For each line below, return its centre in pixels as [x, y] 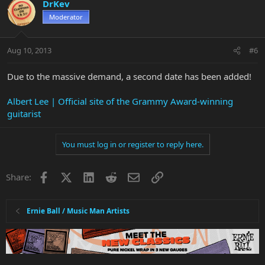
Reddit [130, 176]
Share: [19, 177]
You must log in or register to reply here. [132, 145]
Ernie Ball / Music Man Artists [78, 211]
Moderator [66, 17]
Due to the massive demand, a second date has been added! [129, 77]
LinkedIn [112, 176]
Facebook [68, 176]
